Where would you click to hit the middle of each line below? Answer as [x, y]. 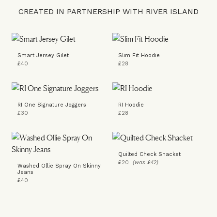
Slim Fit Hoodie [139, 55]
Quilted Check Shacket [149, 154]
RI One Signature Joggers [52, 105]
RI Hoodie [131, 105]
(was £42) [146, 163]
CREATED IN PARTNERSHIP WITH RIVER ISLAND [108, 11]
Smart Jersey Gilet [43, 55]
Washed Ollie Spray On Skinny [59, 166]
